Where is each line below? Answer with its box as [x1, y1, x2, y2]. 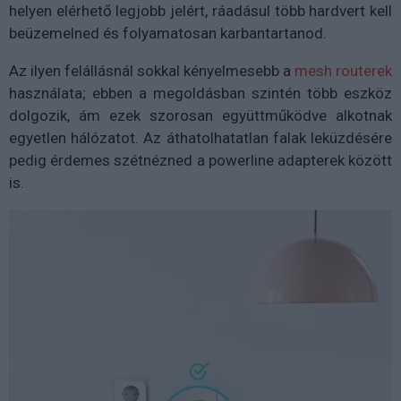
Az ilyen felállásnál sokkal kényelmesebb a [9, 61, 294, 80]
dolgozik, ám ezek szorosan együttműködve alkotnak [9, 106, 392, 124]
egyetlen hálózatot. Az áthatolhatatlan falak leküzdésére [9, 128, 392, 147]
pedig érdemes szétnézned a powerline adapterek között [9, 150, 392, 169]
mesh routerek [294, 61, 392, 80]
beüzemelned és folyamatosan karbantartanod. [9, 23, 327, 42]
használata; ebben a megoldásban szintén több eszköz [9, 83, 392, 102]
